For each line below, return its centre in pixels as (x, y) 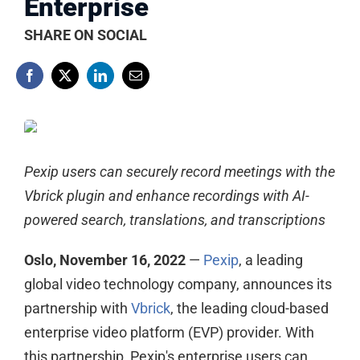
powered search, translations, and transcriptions (174, 220)
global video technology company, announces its (178, 284)
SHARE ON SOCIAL (85, 35)
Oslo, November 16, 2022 (104, 260)
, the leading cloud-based (249, 308)
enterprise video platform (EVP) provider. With (169, 332)
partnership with (77, 308)
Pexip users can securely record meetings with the (179, 172)
